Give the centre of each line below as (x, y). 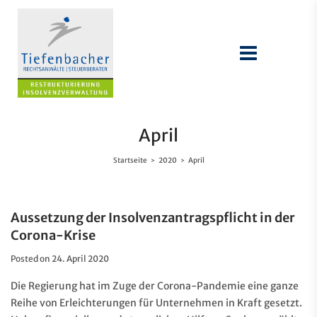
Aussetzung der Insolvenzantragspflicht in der (153, 218)
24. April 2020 (80, 259)
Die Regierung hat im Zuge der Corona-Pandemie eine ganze (155, 286)
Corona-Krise (53, 235)
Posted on (31, 259)
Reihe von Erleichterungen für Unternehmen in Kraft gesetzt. (156, 303)
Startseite (130, 160)
